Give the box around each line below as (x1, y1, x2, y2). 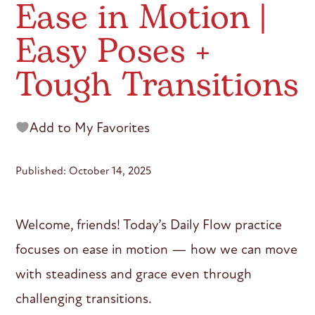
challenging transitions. (15, 289, 153, 307)
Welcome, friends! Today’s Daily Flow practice (15, 215, 283, 233)
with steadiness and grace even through (15, 264, 252, 283)
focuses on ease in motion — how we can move (15, 240, 298, 258)
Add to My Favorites (30, 118, 150, 136)
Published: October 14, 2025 (15, 163, 152, 177)
